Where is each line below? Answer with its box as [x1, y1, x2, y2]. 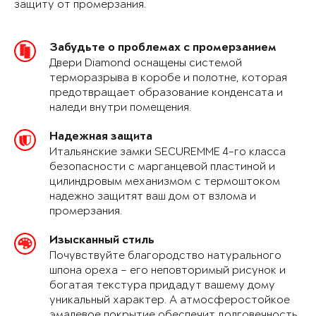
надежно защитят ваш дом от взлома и [49, 190, 256, 203]
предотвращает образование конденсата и [49, 87, 283, 99]
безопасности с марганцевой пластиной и [49, 161, 275, 174]
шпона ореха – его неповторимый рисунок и [49, 265, 286, 277]
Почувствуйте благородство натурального [49, 250, 281, 262]
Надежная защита [49, 131, 152, 144]
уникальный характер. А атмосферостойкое [49, 294, 290, 307]
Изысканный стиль [49, 235, 154, 248]
